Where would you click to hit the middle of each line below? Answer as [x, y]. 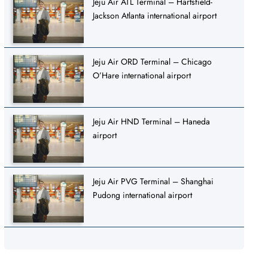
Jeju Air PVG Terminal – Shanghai [153, 181]
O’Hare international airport [142, 75]
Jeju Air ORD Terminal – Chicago [153, 61]
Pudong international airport [143, 195]
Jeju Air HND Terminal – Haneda [152, 121]
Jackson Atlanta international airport [155, 15]
